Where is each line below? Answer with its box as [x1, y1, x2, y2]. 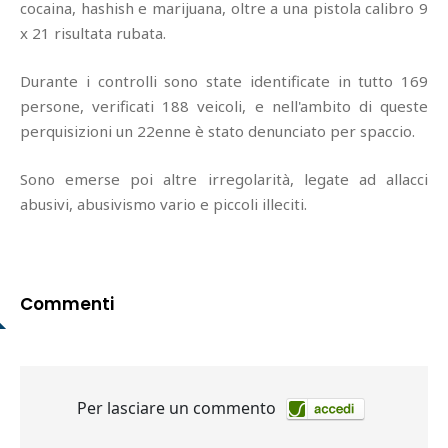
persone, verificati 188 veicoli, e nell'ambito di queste [20, 96, 428, 117]
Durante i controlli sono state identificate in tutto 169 [20, 71, 428, 92]
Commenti [20, 292, 114, 317]
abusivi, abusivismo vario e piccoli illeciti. [20, 194, 307, 215]
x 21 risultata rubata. [20, 23, 166, 44]
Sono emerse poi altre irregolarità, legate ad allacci [20, 169, 428, 190]
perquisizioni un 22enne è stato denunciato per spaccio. [20, 121, 415, 142]
